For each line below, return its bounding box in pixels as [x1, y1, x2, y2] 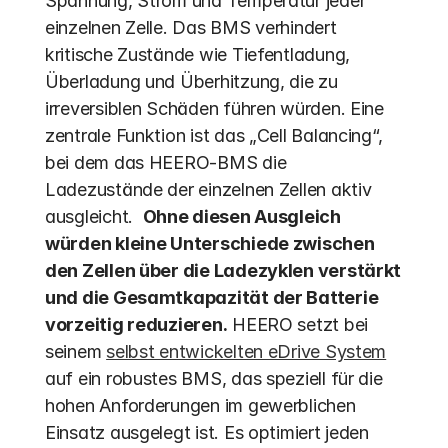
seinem [45, 341, 107, 362]
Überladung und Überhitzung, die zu [45, 71, 338, 92]
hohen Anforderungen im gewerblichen [45, 395, 356, 416]
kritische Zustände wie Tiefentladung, [45, 44, 351, 65]
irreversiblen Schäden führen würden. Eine [45, 98, 384, 119]
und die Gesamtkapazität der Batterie [45, 287, 379, 308]
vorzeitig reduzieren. [45, 314, 228, 335]
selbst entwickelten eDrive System [106, 341, 387, 362]
